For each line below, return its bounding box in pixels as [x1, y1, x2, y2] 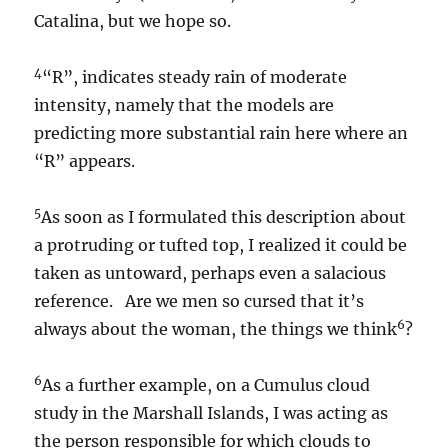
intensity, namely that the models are [34, 95, 335, 115]
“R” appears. [34, 151, 136, 171]
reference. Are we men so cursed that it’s [34, 291, 365, 311]
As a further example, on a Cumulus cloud [42, 375, 371, 395]
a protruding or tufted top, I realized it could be [34, 235, 408, 255]
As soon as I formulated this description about [41, 207, 407, 227]
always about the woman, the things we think [34, 319, 398, 339]
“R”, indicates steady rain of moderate [42, 67, 348, 87]
